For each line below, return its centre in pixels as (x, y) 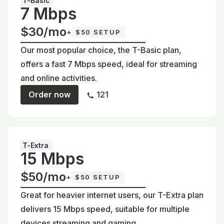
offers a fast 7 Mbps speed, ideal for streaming (109, 64)
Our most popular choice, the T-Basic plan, (101, 50)
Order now (49, 94)
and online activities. (59, 78)
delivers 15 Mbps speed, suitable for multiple (105, 209)
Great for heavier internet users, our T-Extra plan (112, 195)
